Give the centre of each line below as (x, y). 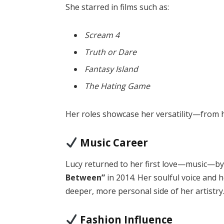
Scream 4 (102, 35)
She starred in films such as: (117, 7)
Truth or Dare (111, 52)
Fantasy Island (111, 69)
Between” (85, 178)
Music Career (114, 142)
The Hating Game (117, 86)
